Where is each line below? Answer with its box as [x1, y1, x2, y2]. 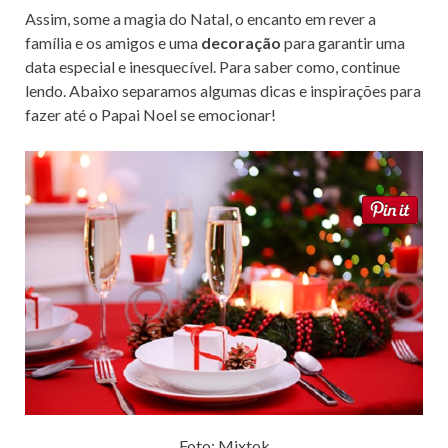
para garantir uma [281, 33, 405, 53]
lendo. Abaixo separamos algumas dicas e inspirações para [25, 81, 421, 101]
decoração [201, 33, 281, 53]
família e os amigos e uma [25, 33, 201, 53]
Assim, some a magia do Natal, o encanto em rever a [25, 9, 376, 29]
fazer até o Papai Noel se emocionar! [25, 105, 276, 125]
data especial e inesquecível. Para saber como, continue [25, 57, 400, 77]
